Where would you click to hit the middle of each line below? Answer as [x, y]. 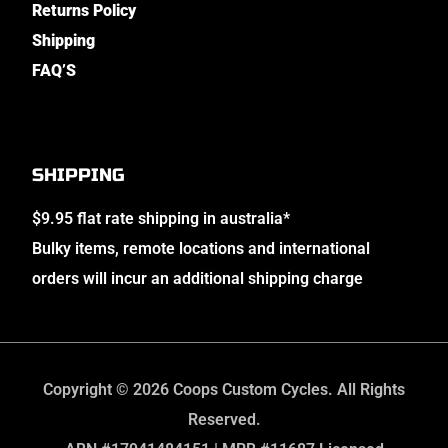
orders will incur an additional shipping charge [197, 278]
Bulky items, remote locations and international [201, 248]
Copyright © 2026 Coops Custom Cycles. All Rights [224, 389]
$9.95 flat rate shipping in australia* [161, 218]
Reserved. [224, 419]
